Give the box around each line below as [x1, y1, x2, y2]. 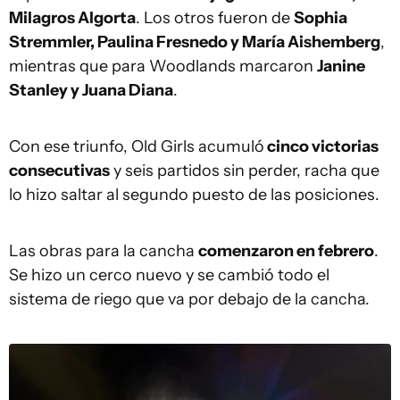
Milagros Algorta [9, 8, 136, 29]
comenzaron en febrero [198, 241, 374, 262]
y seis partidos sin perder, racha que [110, 161, 379, 181]
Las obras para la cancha [9, 241, 198, 262]
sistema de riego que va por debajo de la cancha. [9, 289, 370, 310]
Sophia [294, 8, 347, 29]
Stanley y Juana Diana [9, 80, 173, 101]
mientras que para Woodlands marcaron [9, 56, 317, 77]
